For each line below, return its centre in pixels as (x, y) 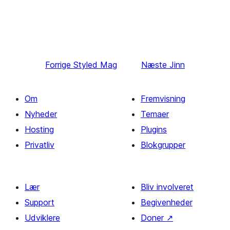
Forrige (58, 65)
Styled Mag (95, 65)
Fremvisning (163, 99)
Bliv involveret (167, 187)
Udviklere (42, 218)
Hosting (39, 129)
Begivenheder (167, 202)
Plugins (154, 129)
